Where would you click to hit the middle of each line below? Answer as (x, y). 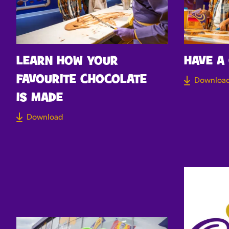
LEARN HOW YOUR (67, 61)
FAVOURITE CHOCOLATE (82, 79)
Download (45, 117)
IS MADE (40, 98)
